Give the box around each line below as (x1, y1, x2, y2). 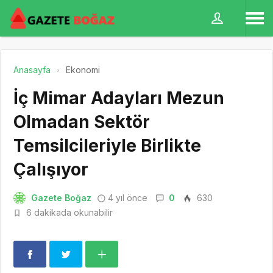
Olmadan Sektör (13, 112, 150, 132)
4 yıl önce (108, 193, 147, 203)
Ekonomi (66, 65, 100, 75)
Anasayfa (13, 65, 51, 75)
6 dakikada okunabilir (24, 207, 113, 218)
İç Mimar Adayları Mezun (13, 88, 224, 108)
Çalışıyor (13, 159, 88, 180)
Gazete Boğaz (31, 193, 91, 203)
